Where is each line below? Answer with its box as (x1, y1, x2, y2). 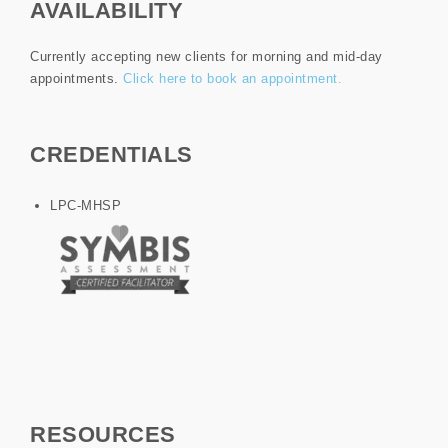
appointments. (30, 70, 123, 86)
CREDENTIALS (30, 141, 193, 167)
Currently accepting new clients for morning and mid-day (30, 48, 383, 64)
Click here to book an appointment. (123, 70, 342, 86)
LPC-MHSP (50, 197, 121, 213)
